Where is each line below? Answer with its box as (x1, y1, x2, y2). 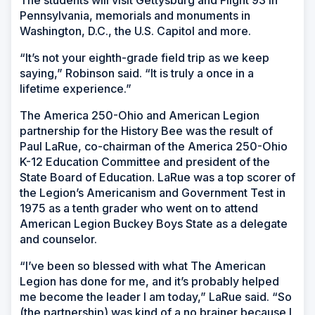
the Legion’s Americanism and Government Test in (20, 186, 285, 200)
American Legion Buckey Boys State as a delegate (20, 217, 288, 231)
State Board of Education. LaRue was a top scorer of (20, 170, 295, 185)
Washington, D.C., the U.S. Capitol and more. (20, 24, 251, 39)
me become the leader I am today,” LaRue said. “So (20, 290, 292, 304)
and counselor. (20, 232, 97, 247)
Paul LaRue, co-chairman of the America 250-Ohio (20, 139, 288, 154)
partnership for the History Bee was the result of (20, 124, 273, 139)
